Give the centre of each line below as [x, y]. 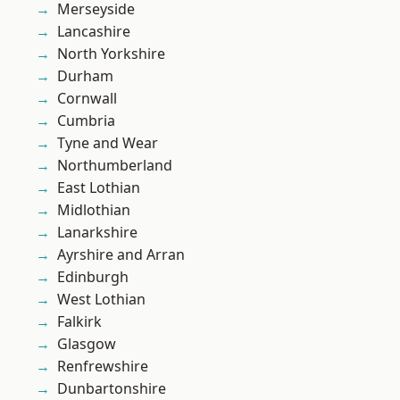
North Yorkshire [111, 54]
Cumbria [86, 121]
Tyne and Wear [108, 143]
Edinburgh [93, 277]
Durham [85, 76]
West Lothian [101, 300]
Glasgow [87, 344]
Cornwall [87, 99]
